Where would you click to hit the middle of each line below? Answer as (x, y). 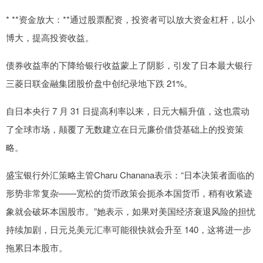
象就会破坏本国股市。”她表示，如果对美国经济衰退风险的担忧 (131, 211)
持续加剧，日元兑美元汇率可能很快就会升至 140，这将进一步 (129, 229)
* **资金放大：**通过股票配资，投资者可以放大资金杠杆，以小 (130, 19)
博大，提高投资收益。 (50, 37)
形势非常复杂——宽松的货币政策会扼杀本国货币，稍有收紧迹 (129, 193)
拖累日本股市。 (37, 247)
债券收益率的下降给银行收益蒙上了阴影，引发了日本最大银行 (129, 65)
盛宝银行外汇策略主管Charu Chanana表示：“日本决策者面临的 (130, 174)
